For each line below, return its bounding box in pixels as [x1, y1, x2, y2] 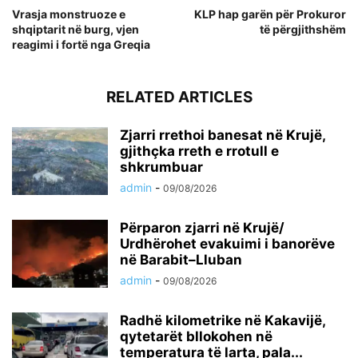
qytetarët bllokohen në [120, 328, 272, 344]
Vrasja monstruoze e [12, 6, 125, 21]
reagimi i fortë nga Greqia [12, 37, 150, 51]
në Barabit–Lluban [120, 251, 242, 268]
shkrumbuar [120, 158, 203, 175]
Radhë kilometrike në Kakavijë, [120, 312, 325, 328]
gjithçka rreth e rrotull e [120, 142, 279, 159]
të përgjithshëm [260, 22, 346, 36]
